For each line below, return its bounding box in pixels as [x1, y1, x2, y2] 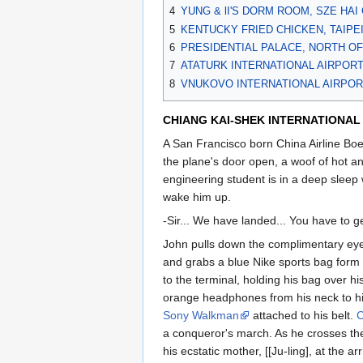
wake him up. [163, 190, 231, 203]
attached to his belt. [250, 308, 357, 322]
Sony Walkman [163, 308, 239, 322]
